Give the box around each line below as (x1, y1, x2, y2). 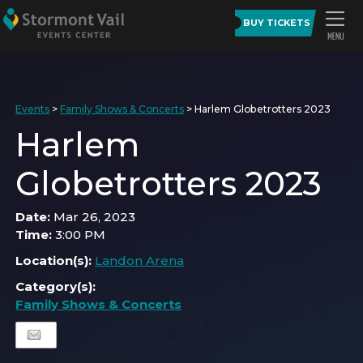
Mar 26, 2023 (53, 209, 136, 224)
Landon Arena (95, 253, 185, 268)
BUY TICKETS (243, 17, 310, 28)
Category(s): (15, 279, 96, 294)
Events (15, 103, 50, 115)
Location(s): (15, 253, 96, 268)
